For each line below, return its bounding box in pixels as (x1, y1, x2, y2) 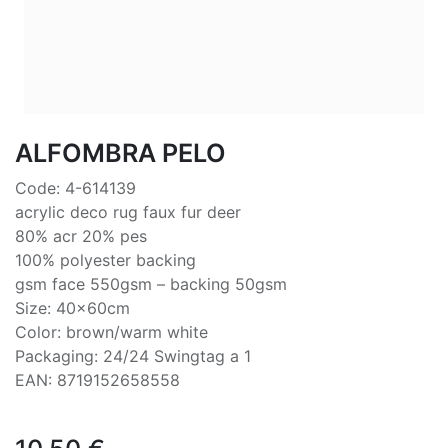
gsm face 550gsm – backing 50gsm (15, 273, 287, 294)
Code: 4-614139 (15, 177, 136, 198)
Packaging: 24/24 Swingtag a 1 (15, 345, 251, 366)
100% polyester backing (15, 249, 196, 270)
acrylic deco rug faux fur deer (15, 201, 241, 222)
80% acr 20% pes (15, 225, 147, 246)
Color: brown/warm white (15, 321, 208, 342)
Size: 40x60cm (15, 297, 130, 318)
